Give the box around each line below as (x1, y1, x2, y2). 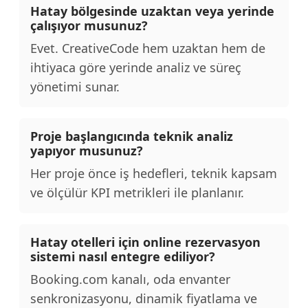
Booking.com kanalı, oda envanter (30, 271, 230, 288)
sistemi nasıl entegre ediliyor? (30, 248, 215, 265)
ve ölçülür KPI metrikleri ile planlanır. (30, 184, 244, 201)
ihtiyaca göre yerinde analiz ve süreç (30, 59, 241, 76)
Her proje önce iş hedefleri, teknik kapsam (30, 165, 277, 182)
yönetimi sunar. (30, 78, 120, 96)
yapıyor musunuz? (30, 142, 143, 159)
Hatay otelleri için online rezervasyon (30, 234, 261, 251)
